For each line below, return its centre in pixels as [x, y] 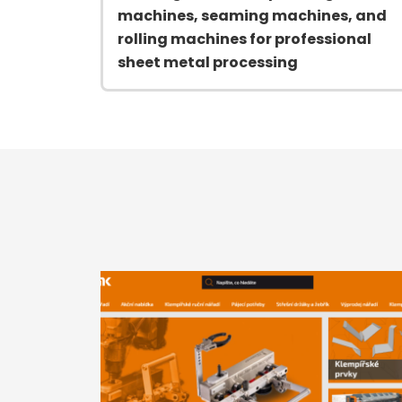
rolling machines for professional [245, 39]
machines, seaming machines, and [252, 15]
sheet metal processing [208, 62]
